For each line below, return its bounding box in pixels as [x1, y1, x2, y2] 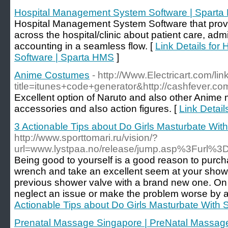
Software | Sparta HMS [14, 52, 114, 63]
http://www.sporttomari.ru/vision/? [14, 132, 158, 143]
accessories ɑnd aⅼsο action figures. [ [14, 103, 179, 114]
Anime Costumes [14, 70, 90, 80]
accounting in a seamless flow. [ [14, 41, 155, 51]
